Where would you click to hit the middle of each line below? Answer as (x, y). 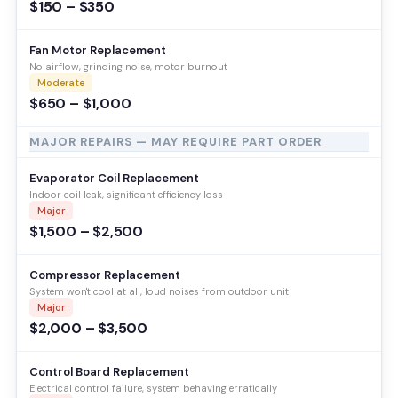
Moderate (61, 82)
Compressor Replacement (105, 275)
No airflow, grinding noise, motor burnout (128, 66)
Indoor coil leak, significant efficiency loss (126, 194)
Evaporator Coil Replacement (114, 178)
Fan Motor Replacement (98, 50)
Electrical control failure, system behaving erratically (153, 388)
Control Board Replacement (109, 371)
